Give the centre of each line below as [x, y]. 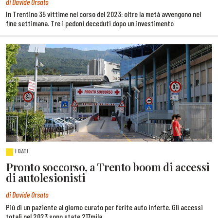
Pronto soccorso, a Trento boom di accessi [108, 167]
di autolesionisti [46, 177]
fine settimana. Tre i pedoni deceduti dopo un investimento [90, 23]
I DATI [22, 151]
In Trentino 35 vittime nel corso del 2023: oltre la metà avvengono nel [103, 14]
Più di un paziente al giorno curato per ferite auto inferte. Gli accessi [104, 207]
